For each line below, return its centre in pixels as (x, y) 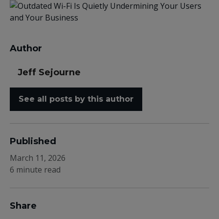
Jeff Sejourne (49, 72)
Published (33, 141)
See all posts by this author (76, 99)
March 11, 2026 (38, 158)
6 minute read (35, 170)
